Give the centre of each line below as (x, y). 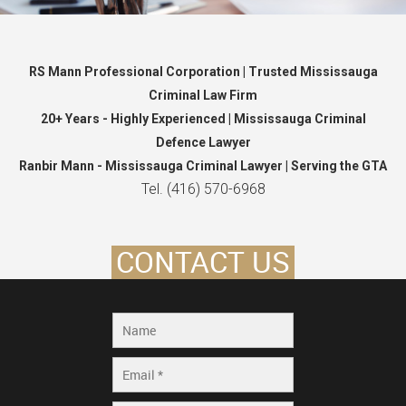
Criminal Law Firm (203, 95)
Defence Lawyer (203, 142)
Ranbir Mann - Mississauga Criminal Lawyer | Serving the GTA (203, 166)
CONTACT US (203, 261)
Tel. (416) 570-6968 (203, 189)
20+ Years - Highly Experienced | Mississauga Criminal (203, 119)
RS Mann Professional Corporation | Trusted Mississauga (203, 72)
